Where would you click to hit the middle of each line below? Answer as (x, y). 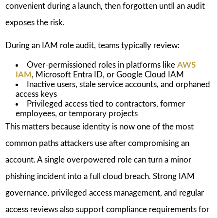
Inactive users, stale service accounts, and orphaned (118, 84)
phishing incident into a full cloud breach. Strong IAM (100, 176)
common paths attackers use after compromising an (97, 143)
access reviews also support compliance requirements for (107, 209)
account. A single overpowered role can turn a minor (98, 160)
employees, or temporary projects (76, 113)
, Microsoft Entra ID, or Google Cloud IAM (108, 74)
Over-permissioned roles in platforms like (102, 65)
